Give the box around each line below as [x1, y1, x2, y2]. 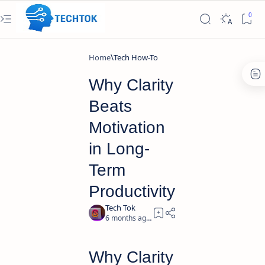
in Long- [89, 140, 150, 158]
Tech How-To [114, 52, 158, 63]
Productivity [89, 182, 175, 201]
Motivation [89, 118, 165, 137]
